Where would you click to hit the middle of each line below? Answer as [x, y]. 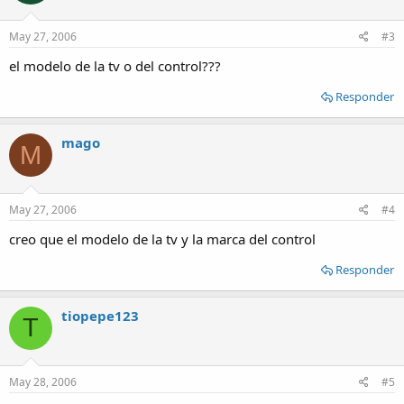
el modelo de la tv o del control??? [115, 66]
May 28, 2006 [43, 382]
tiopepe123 [100, 315]
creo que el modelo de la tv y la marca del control [162, 239]
